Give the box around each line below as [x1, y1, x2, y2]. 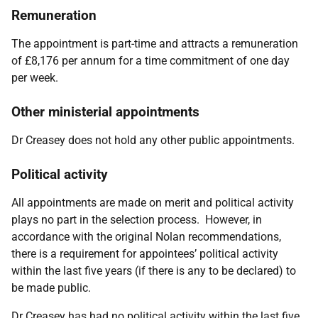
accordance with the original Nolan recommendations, [11, 230, 281, 243]
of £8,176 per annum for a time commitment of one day [11, 54, 290, 67]
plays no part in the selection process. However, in [11, 213, 262, 226]
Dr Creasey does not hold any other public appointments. [11, 133, 295, 147]
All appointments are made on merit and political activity [11, 196, 294, 209]
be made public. [11, 281, 99, 295]
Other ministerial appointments [11, 104, 199, 120]
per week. [11, 71, 58, 84]
